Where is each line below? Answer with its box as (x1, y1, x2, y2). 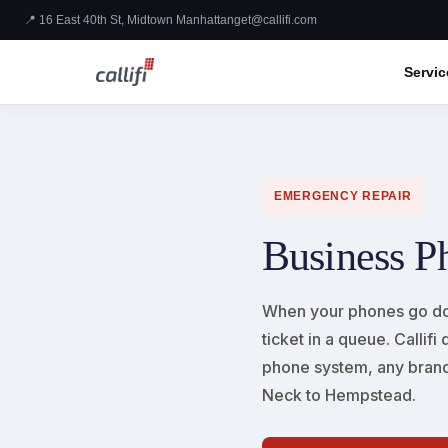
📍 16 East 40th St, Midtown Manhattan (24, 13, 234, 27)
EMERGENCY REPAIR (274, 189, 412, 203)
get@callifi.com (234, 13, 317, 27)
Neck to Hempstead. (262, 385, 416, 405)
